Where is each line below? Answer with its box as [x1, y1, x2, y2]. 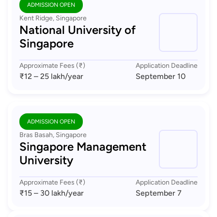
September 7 [136, 188, 182, 198]
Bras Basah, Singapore [19, 131, 87, 139]
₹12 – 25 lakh [19, 72, 65, 81]
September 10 [136, 72, 186, 81]
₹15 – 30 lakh [19, 188, 65, 198]
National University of [19, 23, 136, 37]
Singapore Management [19, 139, 146, 154]
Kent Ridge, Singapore [19, 14, 87, 22]
